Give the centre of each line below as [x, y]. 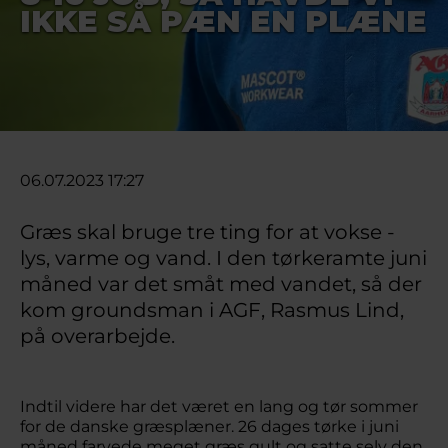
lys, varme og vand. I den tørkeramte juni [223, 258]
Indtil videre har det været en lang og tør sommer [219, 406]
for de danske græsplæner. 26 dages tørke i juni [209, 426]
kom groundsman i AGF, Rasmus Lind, [212, 310]
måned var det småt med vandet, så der [221, 284]
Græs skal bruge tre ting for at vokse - [207, 232]
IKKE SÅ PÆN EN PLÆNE [223, 21]
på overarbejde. [97, 336]
